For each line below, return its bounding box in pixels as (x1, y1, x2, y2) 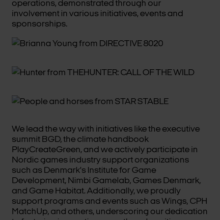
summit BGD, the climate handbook (12, 135, 149, 144)
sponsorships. (12, 19, 67, 29)
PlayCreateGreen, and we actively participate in (12, 145, 198, 155)
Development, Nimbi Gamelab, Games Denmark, (12, 176, 201, 186)
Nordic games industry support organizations (12, 155, 189, 165)
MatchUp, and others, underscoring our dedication (12, 207, 208, 217)
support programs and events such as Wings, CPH (12, 196, 207, 206)
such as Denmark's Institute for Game (12, 165, 156, 175)
